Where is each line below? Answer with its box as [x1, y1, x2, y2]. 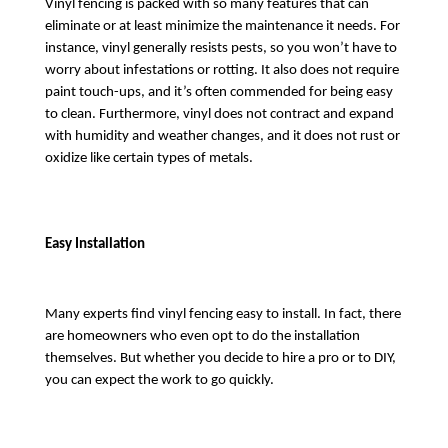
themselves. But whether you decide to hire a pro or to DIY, [44, 351, 396, 367]
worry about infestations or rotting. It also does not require [44, 63, 399, 79]
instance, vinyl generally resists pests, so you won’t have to [44, 41, 397, 57]
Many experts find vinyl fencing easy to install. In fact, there [44, 307, 401, 323]
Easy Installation [44, 237, 145, 253]
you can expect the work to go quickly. [44, 373, 277, 389]
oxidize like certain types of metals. [44, 151, 253, 167]
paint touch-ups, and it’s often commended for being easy [44, 85, 393, 101]
